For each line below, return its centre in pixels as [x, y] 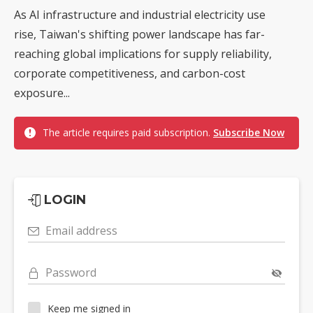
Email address [81, 231]
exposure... [42, 93]
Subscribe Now [249, 133]
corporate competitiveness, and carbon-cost [130, 74]
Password [71, 273]
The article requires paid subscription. [128, 133]
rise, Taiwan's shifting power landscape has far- [139, 35]
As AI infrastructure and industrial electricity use [140, 15]
